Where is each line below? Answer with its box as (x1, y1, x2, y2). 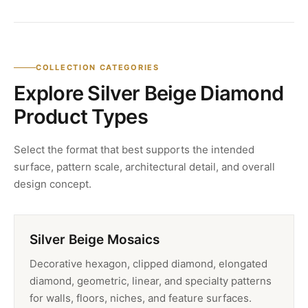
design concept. (14, 177, 91, 191)
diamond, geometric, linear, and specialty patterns (30, 274, 272, 288)
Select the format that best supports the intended (14, 143, 254, 157)
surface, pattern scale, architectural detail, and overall (14, 160, 275, 174)
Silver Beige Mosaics (30, 232, 159, 248)
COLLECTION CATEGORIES (36, 63, 159, 73)
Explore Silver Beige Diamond (14, 81, 284, 106)
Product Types (14, 104, 148, 129)
